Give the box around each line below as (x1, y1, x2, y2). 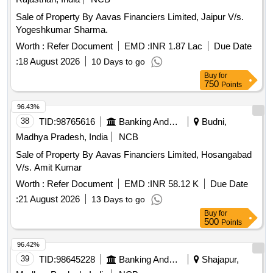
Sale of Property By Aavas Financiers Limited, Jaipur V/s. (16, 12, 244, 23)
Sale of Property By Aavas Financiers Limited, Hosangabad (16, 149, 252, 160)
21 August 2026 (18, 194, 80, 205)
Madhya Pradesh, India (16, 132, 108, 143)
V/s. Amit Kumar (16, 162, 82, 173)
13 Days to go (91, 194, 145, 205)
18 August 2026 (18, 56, 80, 67)
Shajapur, (199, 254, 239, 265)
